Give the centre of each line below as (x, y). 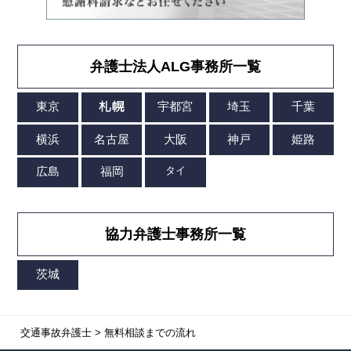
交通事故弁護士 (56, 333)
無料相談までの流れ (150, 333)
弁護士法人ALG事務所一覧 (175, 67)
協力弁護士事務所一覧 (175, 234)
